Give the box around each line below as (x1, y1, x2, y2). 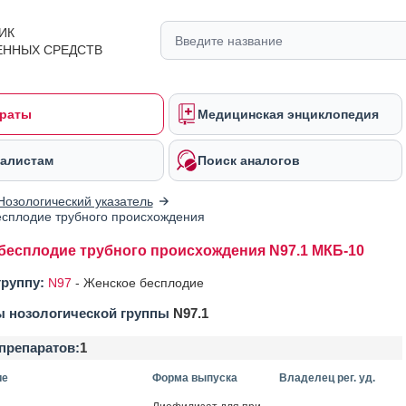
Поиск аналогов (198, 153, 300, 168)
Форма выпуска (151, 372, 237, 384)
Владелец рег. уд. (278, 372, 375, 384)
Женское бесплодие (82, 275, 204, 290)
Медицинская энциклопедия (198, 107, 379, 121)
